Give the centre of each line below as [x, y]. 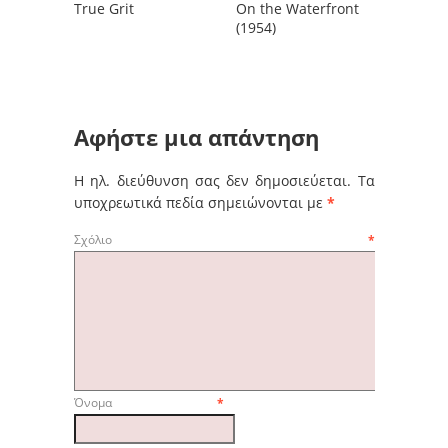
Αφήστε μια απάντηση [196, 137]
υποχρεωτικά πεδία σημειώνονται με [200, 202]
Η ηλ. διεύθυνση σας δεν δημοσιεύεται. [213, 180]
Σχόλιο [221, 239]
